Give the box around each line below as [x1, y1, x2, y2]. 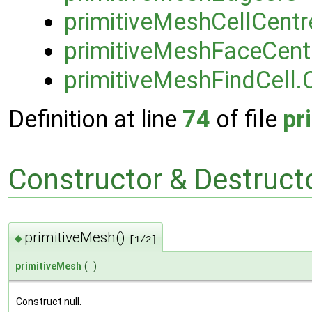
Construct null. [16, 295, 81, 307]
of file [210, 105, 283, 134]
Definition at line [8, 105, 182, 134]
